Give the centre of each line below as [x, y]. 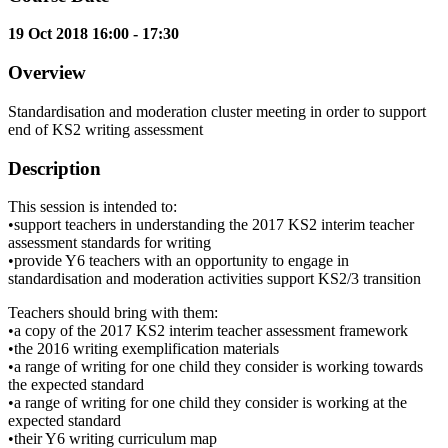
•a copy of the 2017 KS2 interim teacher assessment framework [208, 331]
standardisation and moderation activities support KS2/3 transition [214, 279]
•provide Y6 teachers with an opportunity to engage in [178, 261]
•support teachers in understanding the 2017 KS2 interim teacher [211, 225]
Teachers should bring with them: [113, 313]
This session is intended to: [92, 207]
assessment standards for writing [109, 243]
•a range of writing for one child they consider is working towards [215, 367]
